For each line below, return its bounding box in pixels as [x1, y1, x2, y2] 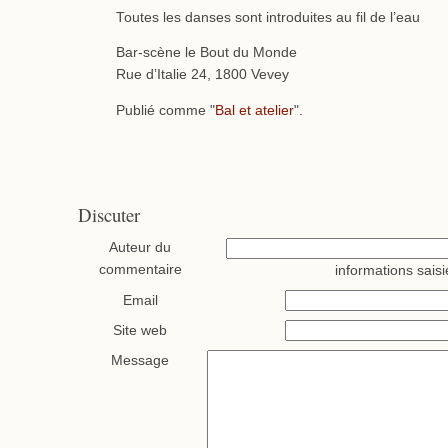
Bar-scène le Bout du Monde [115, 45, 297, 61]
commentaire [98, 261, 182, 277]
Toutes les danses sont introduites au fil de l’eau [115, 9, 420, 25]
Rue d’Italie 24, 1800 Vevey [115, 67, 289, 83]
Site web [113, 322, 168, 338]
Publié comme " [115, 102, 215, 118]
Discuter [77, 202, 140, 228]
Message [111, 352, 170, 368]
